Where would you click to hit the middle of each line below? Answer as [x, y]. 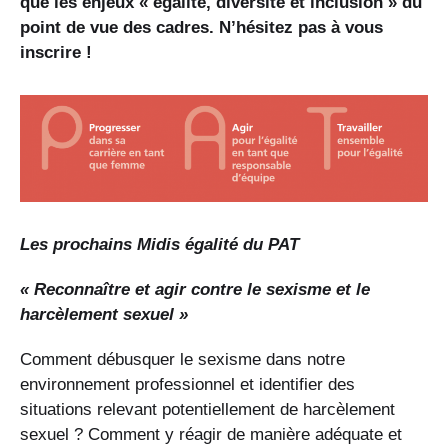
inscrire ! [56, 53]
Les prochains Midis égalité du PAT [159, 245]
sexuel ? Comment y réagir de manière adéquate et [211, 435]
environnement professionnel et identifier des [187, 385]
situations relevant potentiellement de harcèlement [207, 410]
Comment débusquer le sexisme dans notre [182, 360]
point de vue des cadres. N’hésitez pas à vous [201, 28]
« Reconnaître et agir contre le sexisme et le [195, 290]
